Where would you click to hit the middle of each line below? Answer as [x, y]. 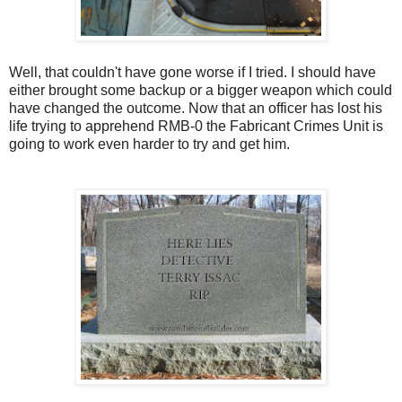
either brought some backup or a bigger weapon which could [201, 90]
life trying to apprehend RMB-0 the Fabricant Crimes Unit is [196, 126]
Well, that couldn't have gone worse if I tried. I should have [192, 72]
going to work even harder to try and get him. [149, 144]
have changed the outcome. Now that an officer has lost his [196, 108]
